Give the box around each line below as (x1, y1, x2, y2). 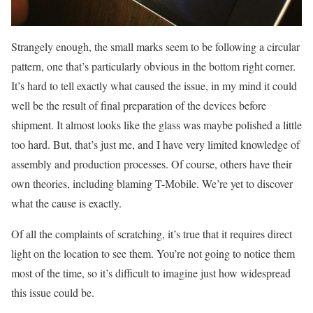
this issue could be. (11, 285, 94, 300)
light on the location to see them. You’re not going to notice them (11, 246, 295, 261)
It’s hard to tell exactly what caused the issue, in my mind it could (11, 78, 297, 94)
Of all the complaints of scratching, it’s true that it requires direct (11, 226, 292, 242)
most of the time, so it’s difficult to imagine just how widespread (11, 265, 291, 281)
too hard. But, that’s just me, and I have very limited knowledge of (11, 137, 300, 152)
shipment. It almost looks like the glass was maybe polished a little (11, 117, 302, 133)
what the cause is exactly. (11, 196, 122, 211)
